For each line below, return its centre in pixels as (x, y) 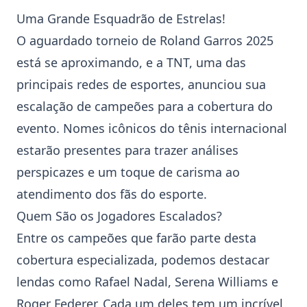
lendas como (56, 282)
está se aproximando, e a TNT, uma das (131, 62)
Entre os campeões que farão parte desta (136, 238)
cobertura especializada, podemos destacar (143, 260)
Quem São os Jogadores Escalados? (119, 216)
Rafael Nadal (131, 282)
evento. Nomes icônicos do (97, 128)
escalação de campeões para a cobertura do (145, 106)
